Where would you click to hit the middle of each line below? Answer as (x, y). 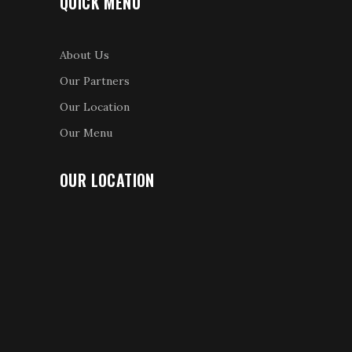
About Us (84, 55)
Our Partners (95, 81)
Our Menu (86, 132)
